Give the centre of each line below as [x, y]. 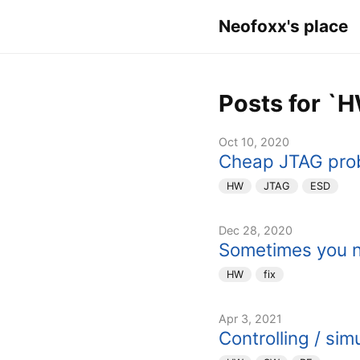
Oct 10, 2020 [254, 142]
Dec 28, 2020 [256, 231]
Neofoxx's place [283, 26]
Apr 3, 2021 [250, 319]
